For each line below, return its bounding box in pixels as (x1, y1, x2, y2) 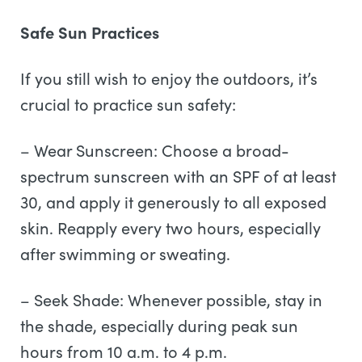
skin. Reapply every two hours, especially (20, 217, 321, 238)
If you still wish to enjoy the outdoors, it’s (20, 67, 318, 89)
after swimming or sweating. (20, 242, 234, 264)
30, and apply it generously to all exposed (20, 191, 326, 213)
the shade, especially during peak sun (20, 314, 298, 336)
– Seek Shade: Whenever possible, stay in (20, 288, 322, 310)
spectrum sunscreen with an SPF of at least (20, 165, 336, 187)
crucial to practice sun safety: (20, 93, 240, 115)
